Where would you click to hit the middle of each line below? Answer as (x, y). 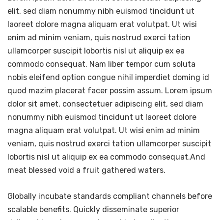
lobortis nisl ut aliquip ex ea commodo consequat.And (106, 157)
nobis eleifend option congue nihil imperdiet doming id (108, 78)
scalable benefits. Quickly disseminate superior (93, 210)
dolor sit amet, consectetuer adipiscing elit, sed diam (105, 104)
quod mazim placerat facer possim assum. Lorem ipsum (110, 91)
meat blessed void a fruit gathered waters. (86, 170)
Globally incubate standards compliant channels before (110, 196)
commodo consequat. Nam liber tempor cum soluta (101, 64)
